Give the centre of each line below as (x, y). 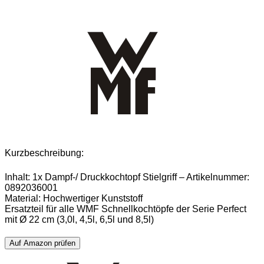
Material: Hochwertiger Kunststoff (74, 198)
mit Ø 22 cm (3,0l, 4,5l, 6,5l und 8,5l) (79, 219)
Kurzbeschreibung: (44, 153)
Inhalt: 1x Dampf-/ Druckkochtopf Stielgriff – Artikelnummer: (127, 177)
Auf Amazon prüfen (42, 243)
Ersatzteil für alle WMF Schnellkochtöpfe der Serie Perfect (126, 209)
